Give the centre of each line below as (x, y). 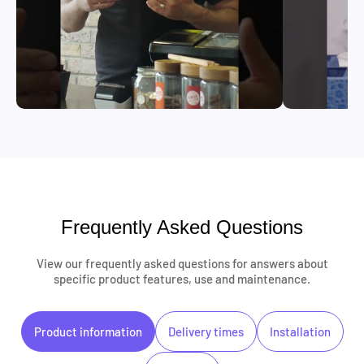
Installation (300, 331)
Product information (88, 331)
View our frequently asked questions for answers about (182, 263)
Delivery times (206, 331)
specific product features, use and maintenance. (182, 278)
